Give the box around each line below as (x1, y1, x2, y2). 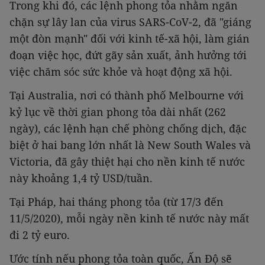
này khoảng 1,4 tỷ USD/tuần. (9, 171, 153, 186)
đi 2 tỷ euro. (9, 228, 70, 243)
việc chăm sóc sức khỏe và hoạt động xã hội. (9, 64, 232, 79)
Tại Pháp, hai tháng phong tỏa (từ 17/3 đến (9, 195, 224, 209)
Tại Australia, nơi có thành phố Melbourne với (9, 88, 244, 103)
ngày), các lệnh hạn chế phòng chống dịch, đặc (9, 121, 247, 136)
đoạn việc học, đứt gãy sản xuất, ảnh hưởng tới (9, 48, 247, 63)
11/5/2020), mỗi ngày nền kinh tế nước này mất (9, 211, 249, 226)
